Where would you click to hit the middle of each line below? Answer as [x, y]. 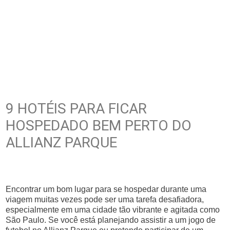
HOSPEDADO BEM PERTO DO [99, 126]
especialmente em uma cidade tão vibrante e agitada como [113, 210]
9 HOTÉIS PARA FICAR [76, 109]
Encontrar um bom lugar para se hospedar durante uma [106, 189]
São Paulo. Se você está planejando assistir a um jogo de [111, 220]
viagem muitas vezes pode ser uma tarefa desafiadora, [105, 199]
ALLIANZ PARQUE [62, 142]
